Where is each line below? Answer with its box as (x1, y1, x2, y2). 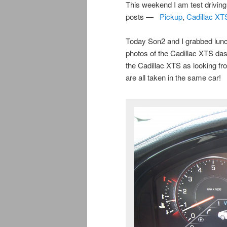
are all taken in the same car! (126, 72, 221, 83)
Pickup (160, 11, 182, 22)
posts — (126, 11, 160, 22)
